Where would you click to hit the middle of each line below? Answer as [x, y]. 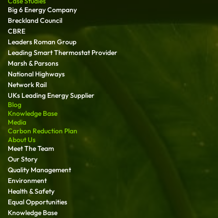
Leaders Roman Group [42, 42]
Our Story [23, 159]
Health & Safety [31, 191]
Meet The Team [31, 148]
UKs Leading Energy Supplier [51, 95]
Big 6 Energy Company [42, 9]
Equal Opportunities [37, 202]
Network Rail [27, 84]
